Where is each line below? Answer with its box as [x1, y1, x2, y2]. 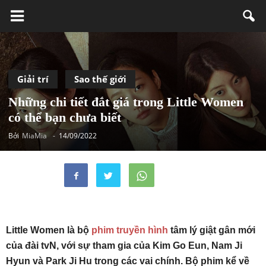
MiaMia [22, 131, 47, 141]
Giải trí [17, 73, 49, 85]
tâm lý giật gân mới [168, 225, 255, 235]
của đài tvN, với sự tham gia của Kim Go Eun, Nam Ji [6, 240, 242, 251]
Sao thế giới [74, 73, 126, 85]
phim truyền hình [91, 225, 168, 235]
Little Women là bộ [6, 225, 91, 235]
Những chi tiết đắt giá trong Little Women [8, 94, 243, 109]
